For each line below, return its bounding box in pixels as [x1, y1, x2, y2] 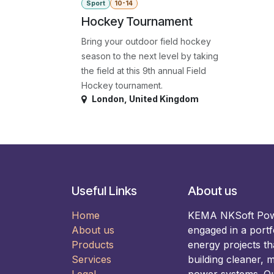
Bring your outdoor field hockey [81, 36, 211, 47]
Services [72, 253, 111, 266]
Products [72, 239, 114, 251]
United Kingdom [129, 94, 199, 105]
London [92, 94, 124, 105]
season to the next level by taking [81, 51, 218, 62]
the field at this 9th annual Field [81, 65, 206, 76]
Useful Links [72, 183, 137, 199]
